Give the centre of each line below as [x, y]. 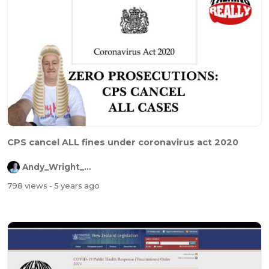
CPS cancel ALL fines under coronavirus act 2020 [123, 143]
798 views [28, 186]
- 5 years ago [74, 186]
